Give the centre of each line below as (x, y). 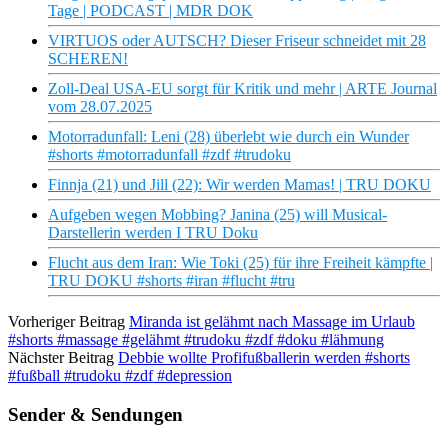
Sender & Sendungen (95, 414)
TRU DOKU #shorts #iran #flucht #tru (171, 281)
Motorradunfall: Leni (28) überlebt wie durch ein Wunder (228, 137)
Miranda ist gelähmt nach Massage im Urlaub (272, 322)
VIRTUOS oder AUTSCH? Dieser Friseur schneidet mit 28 (237, 41)
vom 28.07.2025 (100, 107)
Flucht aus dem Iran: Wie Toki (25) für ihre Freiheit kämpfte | (240, 263)
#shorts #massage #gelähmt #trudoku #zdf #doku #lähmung (196, 340)
